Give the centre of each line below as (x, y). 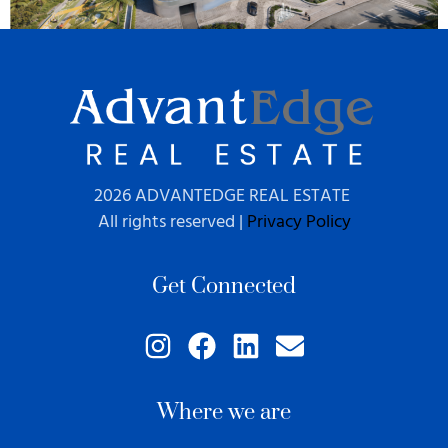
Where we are (224, 413)
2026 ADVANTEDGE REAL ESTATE (224, 196)
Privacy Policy (298, 222)
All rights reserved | (172, 222)
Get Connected (224, 287)
